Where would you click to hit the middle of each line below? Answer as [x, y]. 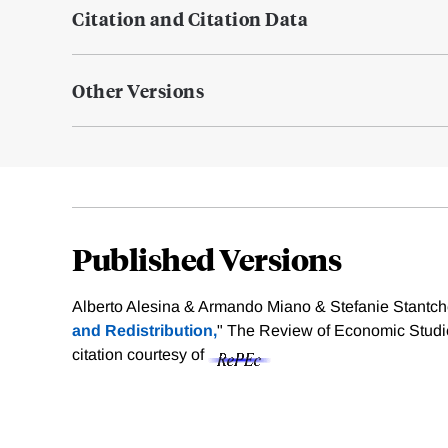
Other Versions [138, 91]
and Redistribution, [144, 331]
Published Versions [206, 259]
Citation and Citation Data [190, 19]
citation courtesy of [140, 355]
